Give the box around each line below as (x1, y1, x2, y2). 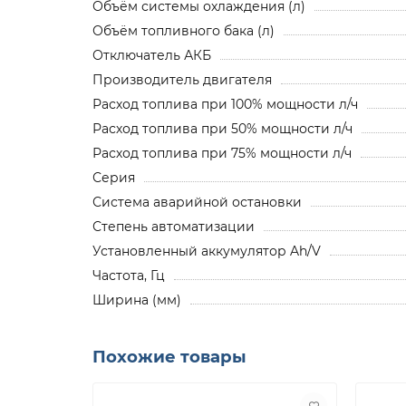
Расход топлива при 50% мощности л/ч (92, 120, 353, 137)
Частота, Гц (92, 266, 165, 284)
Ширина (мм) (92, 291, 181, 308)
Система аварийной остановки (92, 193, 302, 210)
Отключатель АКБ (92, 46, 211, 63)
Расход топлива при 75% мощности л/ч (92, 144, 352, 161)
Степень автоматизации (92, 217, 255, 235)
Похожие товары (92, 345, 246, 367)
